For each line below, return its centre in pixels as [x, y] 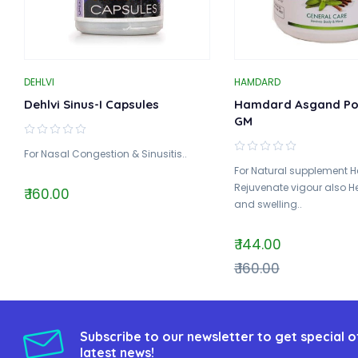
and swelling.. [268, 204]
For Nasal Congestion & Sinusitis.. [105, 153]
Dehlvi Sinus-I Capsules [91, 104]
